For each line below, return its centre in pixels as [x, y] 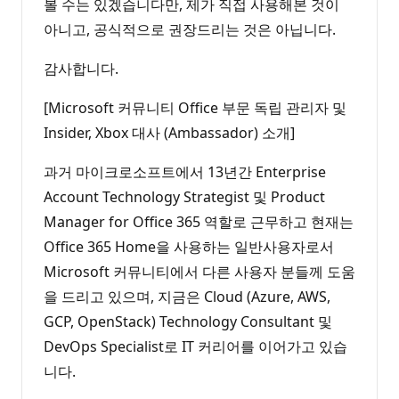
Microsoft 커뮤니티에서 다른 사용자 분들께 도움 [199, 271]
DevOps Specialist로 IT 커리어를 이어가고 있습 [195, 346]
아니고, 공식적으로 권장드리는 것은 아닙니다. [190, 29]
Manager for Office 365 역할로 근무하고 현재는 [199, 221]
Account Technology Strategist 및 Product [184, 196]
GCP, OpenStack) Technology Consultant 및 [188, 321]
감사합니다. [81, 68]
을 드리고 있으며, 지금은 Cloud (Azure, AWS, [187, 296]
